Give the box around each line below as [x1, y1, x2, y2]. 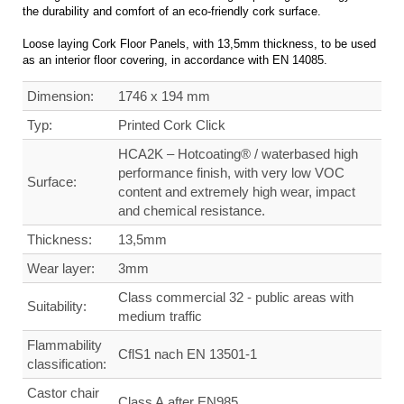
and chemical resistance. [118, 203, 265, 219]
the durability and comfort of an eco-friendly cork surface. [23, 5, 321, 19]
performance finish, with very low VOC [118, 165, 344, 181]
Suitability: [27, 298, 90, 315]
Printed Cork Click [118, 117, 229, 133]
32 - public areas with [225, 289, 353, 306]
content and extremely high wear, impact [118, 184, 355, 200]
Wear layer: [27, 261, 95, 277]
